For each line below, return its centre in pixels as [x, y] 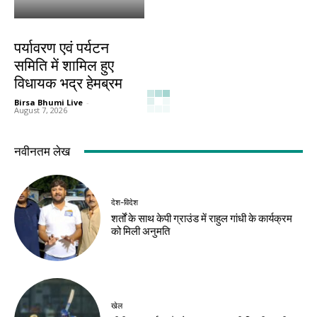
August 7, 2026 [41, 110]
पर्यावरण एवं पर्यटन [62, 48]
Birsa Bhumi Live [48, 102]
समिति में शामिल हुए [64, 65]
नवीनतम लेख [42, 151]
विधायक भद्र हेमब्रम [68, 83]
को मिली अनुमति [141, 231]
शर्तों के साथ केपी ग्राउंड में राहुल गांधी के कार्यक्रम [202, 218]
